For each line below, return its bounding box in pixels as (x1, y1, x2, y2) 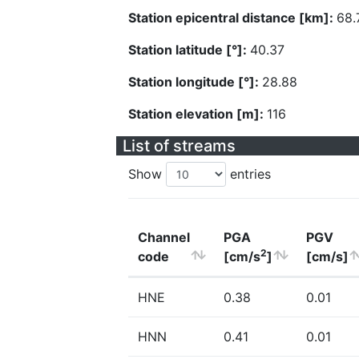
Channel (138, 229, 190, 245)
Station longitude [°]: (128, 74, 262, 90)
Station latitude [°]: (128, 42, 250, 58)
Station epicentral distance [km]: (128, 10, 337, 26)
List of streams (123, 136, 236, 155)
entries (226, 166, 271, 182)
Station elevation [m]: (128, 106, 267, 122)
